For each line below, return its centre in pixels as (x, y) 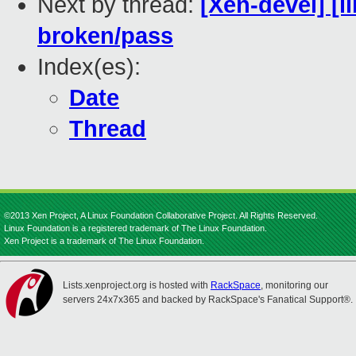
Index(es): (89, 67)
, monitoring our (294, 285)
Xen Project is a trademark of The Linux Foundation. (104, 241)
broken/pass (105, 36)
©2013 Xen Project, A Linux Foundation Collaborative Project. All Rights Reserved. (161, 215)
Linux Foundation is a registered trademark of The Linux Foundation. (135, 228)
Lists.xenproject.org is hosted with (137, 285)
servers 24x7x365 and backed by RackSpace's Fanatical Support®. (208, 300)
